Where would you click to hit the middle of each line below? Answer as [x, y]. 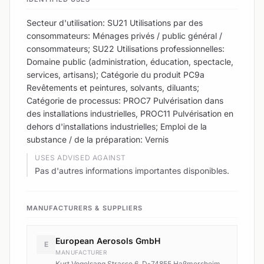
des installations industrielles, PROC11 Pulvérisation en [130, 113]
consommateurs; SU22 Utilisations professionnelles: [126, 48]
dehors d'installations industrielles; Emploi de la [117, 126]
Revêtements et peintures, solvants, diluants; [113, 87]
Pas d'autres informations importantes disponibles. [132, 170]
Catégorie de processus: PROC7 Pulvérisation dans [125, 100]
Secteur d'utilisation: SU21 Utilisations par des [115, 22]
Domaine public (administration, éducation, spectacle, [130, 61]
